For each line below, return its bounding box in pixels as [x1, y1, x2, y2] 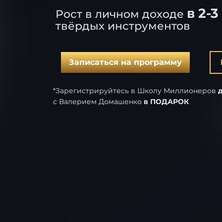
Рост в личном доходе [55, 7, 187, 21]
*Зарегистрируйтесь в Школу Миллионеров [53, 86, 218, 95]
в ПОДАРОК [144, 97, 189, 106]
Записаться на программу [68, 57, 182, 67]
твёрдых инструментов [55, 19, 190, 33]
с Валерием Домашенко [53, 97, 144, 106]
